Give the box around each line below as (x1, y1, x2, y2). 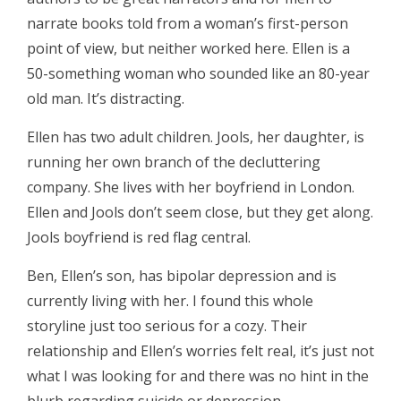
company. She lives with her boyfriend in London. (27, 177, 354, 197)
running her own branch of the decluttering (27, 152, 320, 172)
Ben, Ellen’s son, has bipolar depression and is (27, 266, 337, 286)
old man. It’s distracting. (27, 89, 184, 108)
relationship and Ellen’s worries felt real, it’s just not (27, 341, 374, 361)
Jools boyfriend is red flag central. (27, 227, 251, 247)
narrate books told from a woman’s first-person (27, 13, 348, 33)
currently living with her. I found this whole (27, 291, 313, 311)
